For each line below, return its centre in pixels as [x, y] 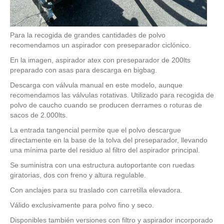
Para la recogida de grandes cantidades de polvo [88, 35]
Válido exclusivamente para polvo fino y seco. [82, 205]
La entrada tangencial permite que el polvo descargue [95, 130]
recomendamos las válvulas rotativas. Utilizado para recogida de [112, 95]
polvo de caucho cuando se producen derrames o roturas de [106, 105]
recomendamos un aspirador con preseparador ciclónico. [100, 45]
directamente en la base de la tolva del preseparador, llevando [109, 140]
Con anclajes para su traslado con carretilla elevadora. [96, 190]
